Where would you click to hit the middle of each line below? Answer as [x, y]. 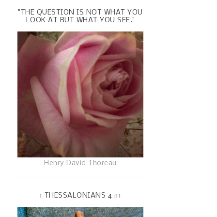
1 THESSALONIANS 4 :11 [80, 196]
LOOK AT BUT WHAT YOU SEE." [80, 21]
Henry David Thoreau [80, 163]
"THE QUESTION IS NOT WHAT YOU [80, 13]
